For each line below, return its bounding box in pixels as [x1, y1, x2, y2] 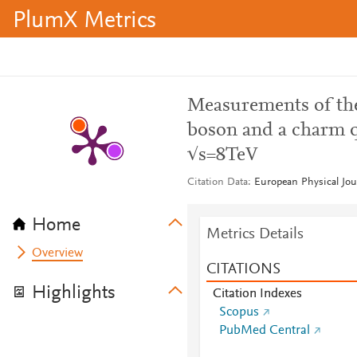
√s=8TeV [186, 146, 258, 165]
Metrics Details [206, 226, 304, 242]
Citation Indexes [212, 288, 302, 300]
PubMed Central [218, 324, 310, 337]
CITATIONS [206, 261, 280, 277]
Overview [32, 247, 84, 260]
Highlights [32, 284, 116, 303]
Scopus [218, 306, 259, 319]
